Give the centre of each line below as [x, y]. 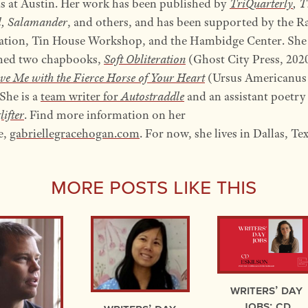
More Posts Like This [154, 185]
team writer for [80, 97]
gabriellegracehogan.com [74, 134]
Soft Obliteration [144, 59]
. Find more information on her [104, 115]
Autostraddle [152, 97]
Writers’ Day [267, 290]
